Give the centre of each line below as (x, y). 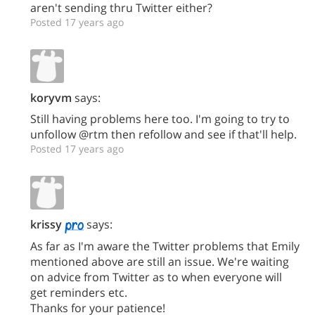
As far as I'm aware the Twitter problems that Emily (165, 246)
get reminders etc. (79, 292)
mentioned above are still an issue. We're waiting (160, 261)
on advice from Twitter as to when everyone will (156, 277)
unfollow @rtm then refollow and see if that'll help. (163, 134)
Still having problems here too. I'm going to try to (160, 119)
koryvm (51, 98)
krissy (46, 224)
